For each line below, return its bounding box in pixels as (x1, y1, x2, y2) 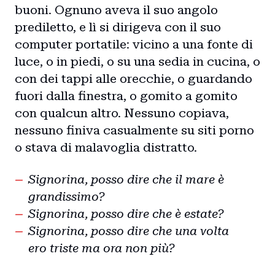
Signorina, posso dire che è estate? (28, 206, 224, 221)
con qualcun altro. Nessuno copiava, (15, 106, 229, 120)
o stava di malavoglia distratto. (15, 140, 197, 155)
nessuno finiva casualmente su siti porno (15, 123, 254, 137)
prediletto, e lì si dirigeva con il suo (15, 20, 221, 34)
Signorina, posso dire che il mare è (28, 172, 224, 187)
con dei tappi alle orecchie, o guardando (15, 71, 252, 86)
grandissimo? (28, 189, 105, 204)
